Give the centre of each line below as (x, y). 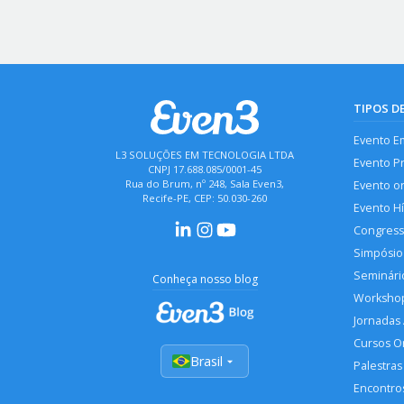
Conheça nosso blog (205, 279)
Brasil (207, 362)
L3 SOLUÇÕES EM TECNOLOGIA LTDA (205, 154)
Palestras (378, 366)
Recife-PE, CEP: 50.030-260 (205, 197)
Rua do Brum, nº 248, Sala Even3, (205, 183)
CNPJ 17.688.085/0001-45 (205, 169)
